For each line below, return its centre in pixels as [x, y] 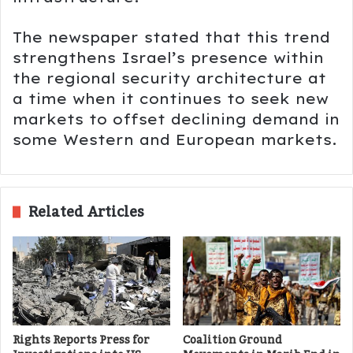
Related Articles [86, 212]
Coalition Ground [232, 340]
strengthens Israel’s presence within [168, 58]
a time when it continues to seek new [171, 98]
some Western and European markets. [175, 139]
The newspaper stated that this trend [171, 37]
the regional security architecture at [169, 78]
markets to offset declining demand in [176, 119]
